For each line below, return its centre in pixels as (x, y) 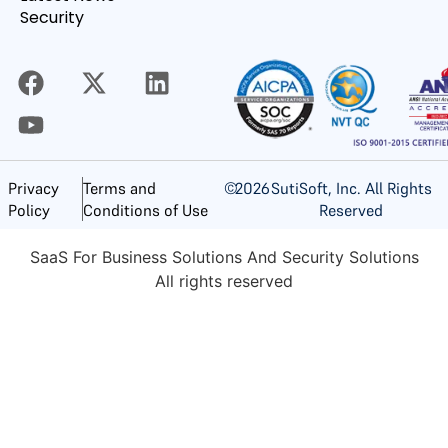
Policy (29, 209)
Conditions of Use (145, 209)
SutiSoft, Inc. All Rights (351, 187)
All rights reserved (224, 280)
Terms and (119, 187)
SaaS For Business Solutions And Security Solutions (224, 256)
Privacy (33, 187)
